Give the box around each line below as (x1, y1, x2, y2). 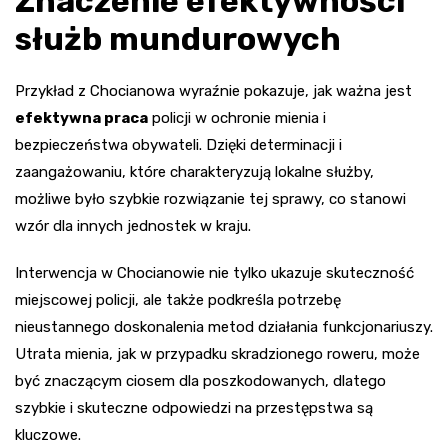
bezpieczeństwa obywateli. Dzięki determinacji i (15, 135, 342, 154)
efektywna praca (15, 108, 148, 127)
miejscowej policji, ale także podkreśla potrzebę (15, 290, 341, 309)
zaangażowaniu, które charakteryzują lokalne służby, (15, 162, 374, 181)
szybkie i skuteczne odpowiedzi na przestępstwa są (15, 398, 373, 417)
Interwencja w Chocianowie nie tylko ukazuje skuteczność (15, 263, 414, 282)
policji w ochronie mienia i (148, 108, 326, 127)
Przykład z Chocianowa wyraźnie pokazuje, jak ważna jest (15, 81, 412, 100)
